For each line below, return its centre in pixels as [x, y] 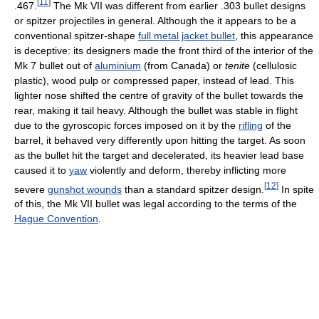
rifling [251, 125]
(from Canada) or [183, 65]
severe [31, 189]
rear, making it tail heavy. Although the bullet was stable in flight [156, 110]
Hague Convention [56, 219]
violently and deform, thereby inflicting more [187, 170]
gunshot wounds [85, 189]
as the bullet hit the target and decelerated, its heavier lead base [159, 155]
